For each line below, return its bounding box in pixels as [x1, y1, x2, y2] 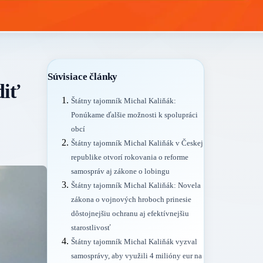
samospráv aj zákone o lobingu [71, 167, 170, 176]
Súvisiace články [48, 70, 118, 82]
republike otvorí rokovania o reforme [71, 153, 188, 162]
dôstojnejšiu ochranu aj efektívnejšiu [71, 210, 189, 218]
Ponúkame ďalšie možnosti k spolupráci [71, 111, 198, 120]
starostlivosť [71, 224, 111, 232]
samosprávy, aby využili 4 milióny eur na [71, 252, 202, 261]
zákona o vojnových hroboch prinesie [71, 195, 191, 204]
